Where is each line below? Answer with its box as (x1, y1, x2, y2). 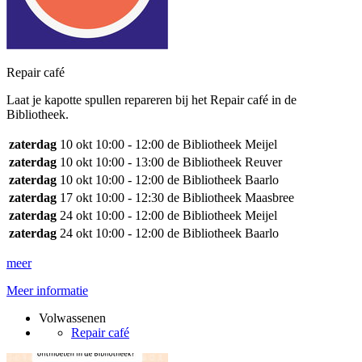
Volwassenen (39, 311, 106, 325)
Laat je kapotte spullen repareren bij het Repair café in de (6, 93, 297, 107)
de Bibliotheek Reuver (167, 155, 282, 169)
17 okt (60, 191, 92, 204)
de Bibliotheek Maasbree (167, 191, 294, 204)
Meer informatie (6, 284, 88, 297)
